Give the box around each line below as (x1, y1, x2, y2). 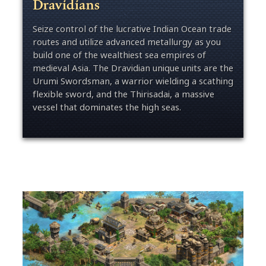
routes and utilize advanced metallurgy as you (32, 35, 221, 49)
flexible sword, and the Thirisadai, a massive (32, 87, 214, 102)
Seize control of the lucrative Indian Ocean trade (32, 22, 232, 36)
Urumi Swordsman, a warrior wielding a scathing (32, 74, 233, 88)
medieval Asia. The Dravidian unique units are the (32, 61, 233, 75)
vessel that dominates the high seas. (32, 100, 181, 115)
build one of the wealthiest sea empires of (32, 48, 206, 62)
